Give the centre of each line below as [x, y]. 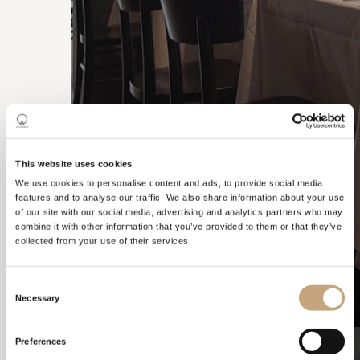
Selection [24, 304]
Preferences [41, 342]
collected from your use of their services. [104, 241]
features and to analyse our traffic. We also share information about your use [180, 197]
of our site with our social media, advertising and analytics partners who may [179, 212]
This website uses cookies [74, 164]
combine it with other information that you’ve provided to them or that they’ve [179, 226]
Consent [22, 285]
